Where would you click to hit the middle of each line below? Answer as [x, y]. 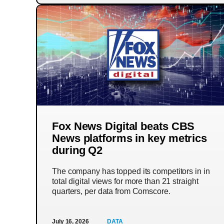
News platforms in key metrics [130, 138]
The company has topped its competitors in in [131, 171]
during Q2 [77, 150]
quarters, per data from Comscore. [111, 191]
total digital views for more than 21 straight [125, 181]
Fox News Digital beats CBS [123, 126]
